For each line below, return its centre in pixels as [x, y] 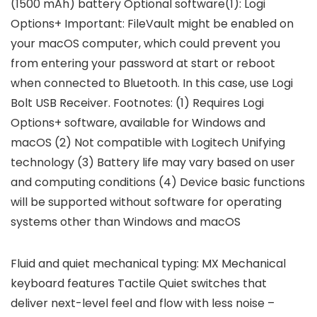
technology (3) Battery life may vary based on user [153, 163]
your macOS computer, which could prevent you [145, 44]
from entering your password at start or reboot [143, 64]
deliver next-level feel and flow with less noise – [143, 304]
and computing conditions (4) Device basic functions [158, 183]
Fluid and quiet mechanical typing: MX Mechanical [148, 264]
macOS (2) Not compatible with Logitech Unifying [148, 143]
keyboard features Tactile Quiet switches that [139, 284]
